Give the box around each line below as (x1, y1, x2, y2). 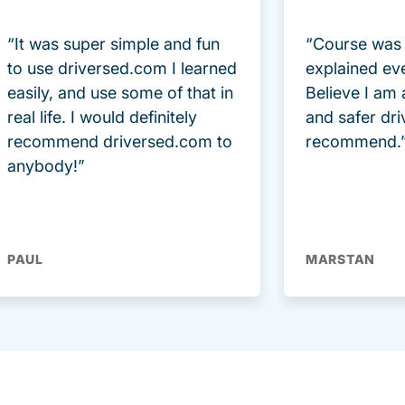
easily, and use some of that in (7, 83, 233, 103)
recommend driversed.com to (7, 132, 232, 152)
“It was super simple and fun (7, 34, 220, 54)
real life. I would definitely (7, 108, 197, 127)
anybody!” (7, 156, 85, 176)
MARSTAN (306, 251, 375, 268)
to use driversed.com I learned (7, 59, 237, 79)
